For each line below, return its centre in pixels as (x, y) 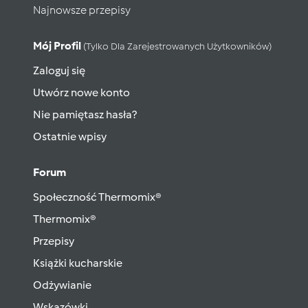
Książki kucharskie (78, 263)
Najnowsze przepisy (82, 10)
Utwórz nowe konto (81, 92)
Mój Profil (58, 46)
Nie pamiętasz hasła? (85, 114)
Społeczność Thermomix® (97, 197)
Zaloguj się (59, 70)
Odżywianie (62, 285)
